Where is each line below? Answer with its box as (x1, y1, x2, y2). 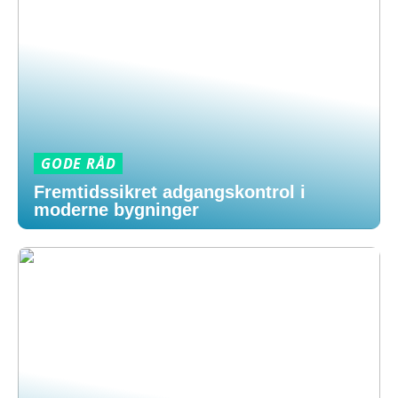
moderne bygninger (34, 200, 199, 219)
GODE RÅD (41, 154, 116, 173)
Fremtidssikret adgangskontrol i (34, 182, 306, 202)
